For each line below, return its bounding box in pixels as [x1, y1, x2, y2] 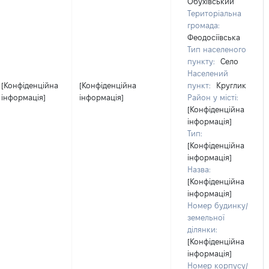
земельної [187, 213, 225, 222]
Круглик [214, 81, 246, 89]
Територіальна [187, 9, 241, 17]
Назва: [187, 165, 211, 174]
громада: [187, 21, 220, 29]
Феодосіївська [187, 33, 240, 41]
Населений [187, 69, 228, 77]
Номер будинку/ [187, 201, 248, 210]
